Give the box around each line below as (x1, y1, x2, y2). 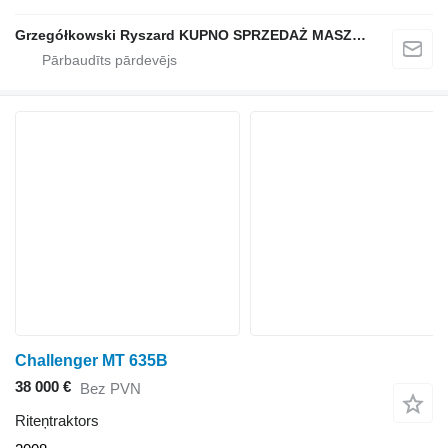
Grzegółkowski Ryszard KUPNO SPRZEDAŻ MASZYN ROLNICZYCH (352, 27, 366, 44)
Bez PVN (80, 379, 141, 397)
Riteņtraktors (15, 412, 99, 430)
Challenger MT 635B (15, 352, 168, 370)
